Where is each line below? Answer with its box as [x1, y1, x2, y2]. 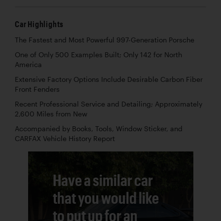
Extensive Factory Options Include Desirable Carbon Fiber [15, 75, 203, 84]
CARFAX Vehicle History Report [15, 135, 115, 143]
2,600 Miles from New [15, 110, 87, 118]
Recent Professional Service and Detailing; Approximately [15, 100, 202, 109]
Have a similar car [52, 171, 153, 189]
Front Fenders [15, 85, 60, 94]
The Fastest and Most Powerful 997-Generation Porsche [15, 36, 194, 44]
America [15, 61, 42, 69]
